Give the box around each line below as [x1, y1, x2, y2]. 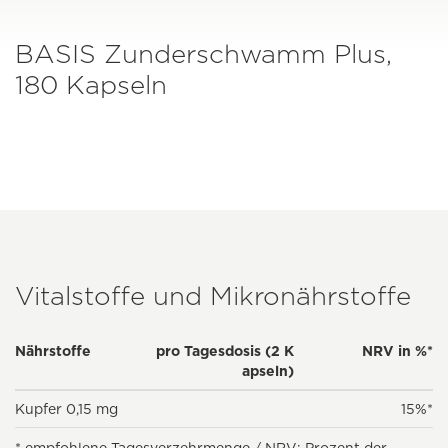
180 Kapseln [15, 69, 167, 101]
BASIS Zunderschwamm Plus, [15, 38, 392, 70]
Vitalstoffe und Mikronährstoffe [15, 280, 411, 312]
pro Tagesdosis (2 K [155, 343, 294, 360]
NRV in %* [361, 343, 433, 360]
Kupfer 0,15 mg [15, 401, 118, 418]
